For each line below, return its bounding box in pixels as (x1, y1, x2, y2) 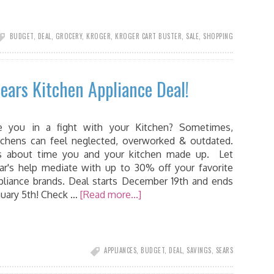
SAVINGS (187, 245, 212, 255)
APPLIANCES (104, 245, 136, 255)
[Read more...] (80, 188, 141, 201)
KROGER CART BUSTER (115, 31, 182, 41)
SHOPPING (203, 31, 233, 41)
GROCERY (55, 31, 82, 41)
